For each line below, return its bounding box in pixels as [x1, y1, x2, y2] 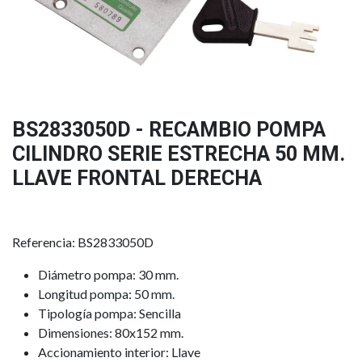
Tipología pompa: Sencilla [38, 305, 181, 322]
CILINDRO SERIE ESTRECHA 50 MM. [12, 142, 345, 166]
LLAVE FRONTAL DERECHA [12, 166, 262, 191]
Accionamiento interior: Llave [38, 344, 200, 360]
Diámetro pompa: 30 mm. [38, 267, 179, 283]
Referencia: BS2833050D [12, 234, 154, 250]
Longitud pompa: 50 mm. [38, 286, 175, 302]
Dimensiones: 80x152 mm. [38, 325, 183, 341]
